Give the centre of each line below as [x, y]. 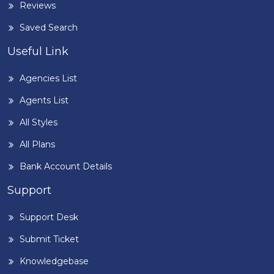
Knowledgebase [54, 261]
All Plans [37, 144]
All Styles [39, 122]
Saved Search [49, 28]
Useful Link [38, 51]
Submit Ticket [49, 239]
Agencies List [48, 78]
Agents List [44, 100]
